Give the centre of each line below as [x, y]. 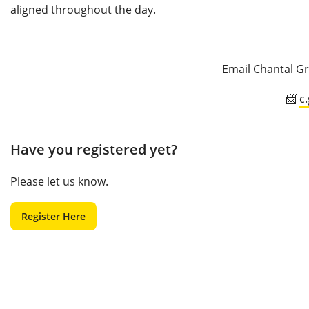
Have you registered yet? [94, 150]
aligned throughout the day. [84, 10]
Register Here [53, 217]
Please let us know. [59, 182]
